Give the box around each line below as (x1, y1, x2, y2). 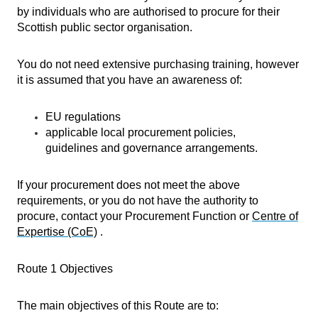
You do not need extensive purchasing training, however (17, 58, 299, 70)
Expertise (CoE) (17, 226, 97, 238)
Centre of (252, 210, 298, 222)
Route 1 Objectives (17, 263, 113, 275)
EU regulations (45, 111, 121, 123)
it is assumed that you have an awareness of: (17, 74, 242, 86)
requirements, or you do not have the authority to (17, 194, 258, 207)
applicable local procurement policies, (45, 126, 236, 138)
